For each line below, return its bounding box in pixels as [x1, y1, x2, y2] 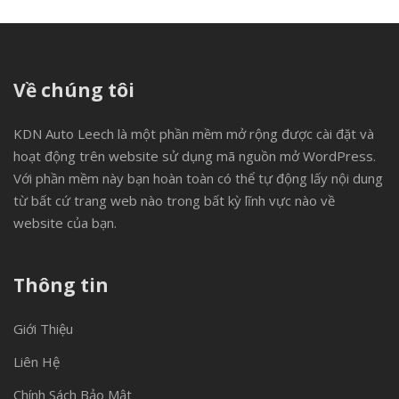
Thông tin [13, 273, 109, 297]
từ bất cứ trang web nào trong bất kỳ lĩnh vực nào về [13, 191, 335, 209]
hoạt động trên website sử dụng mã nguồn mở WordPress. [13, 147, 376, 165]
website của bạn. [13, 214, 117, 232]
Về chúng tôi [13, 77, 134, 102]
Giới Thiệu [13, 320, 73, 338]
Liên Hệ [13, 353, 60, 370]
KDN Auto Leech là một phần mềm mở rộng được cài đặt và [13, 125, 374, 142]
